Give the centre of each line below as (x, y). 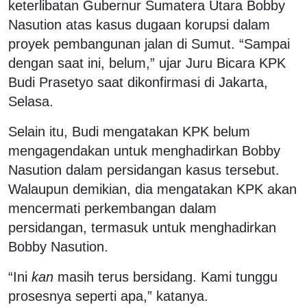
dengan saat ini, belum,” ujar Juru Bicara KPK (147, 63)
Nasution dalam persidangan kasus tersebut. (144, 170)
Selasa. (31, 101)
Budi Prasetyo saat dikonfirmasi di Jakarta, (138, 82)
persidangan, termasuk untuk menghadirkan (142, 227)
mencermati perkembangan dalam (112, 208)
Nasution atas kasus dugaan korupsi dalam (139, 24)
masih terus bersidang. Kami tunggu (165, 277)
